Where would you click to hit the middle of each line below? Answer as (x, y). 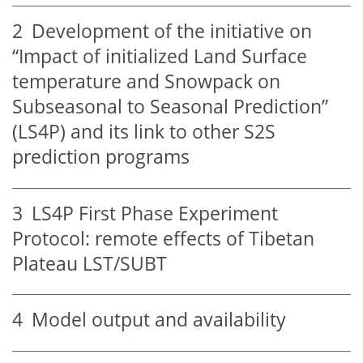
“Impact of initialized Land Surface (160, 57)
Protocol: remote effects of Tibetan (163, 238)
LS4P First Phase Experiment (150, 213)
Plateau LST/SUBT (90, 263)
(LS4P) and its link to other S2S (144, 132)
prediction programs (101, 157)
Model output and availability (154, 320)
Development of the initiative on (167, 32)
